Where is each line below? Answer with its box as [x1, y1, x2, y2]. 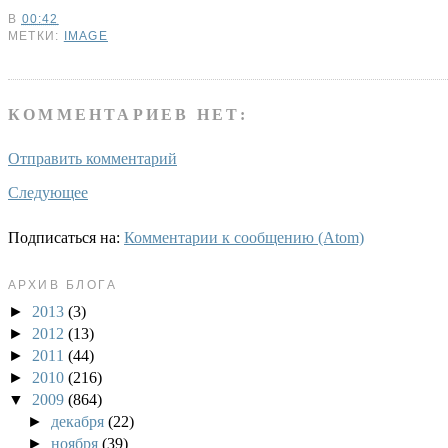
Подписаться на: [8, 228, 124, 246]
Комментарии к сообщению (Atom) [124, 228, 364, 246]
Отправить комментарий [8, 149, 177, 167]
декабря [51, 412, 109, 430]
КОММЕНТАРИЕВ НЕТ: [8, 105, 249, 123]
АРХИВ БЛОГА [8, 277, 118, 292]
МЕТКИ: [8, 29, 64, 44]
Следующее [8, 183, 88, 201]
